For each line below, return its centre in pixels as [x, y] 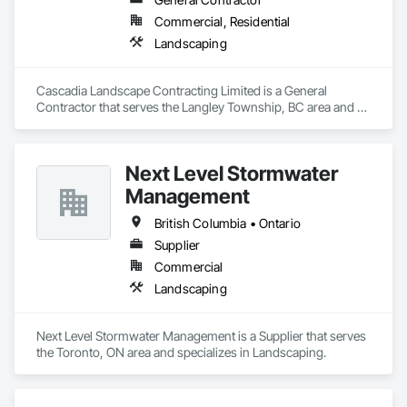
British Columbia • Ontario [228, 223]
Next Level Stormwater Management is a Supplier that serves [201, 336]
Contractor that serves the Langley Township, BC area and [195, 107]
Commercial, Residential [223, 21]
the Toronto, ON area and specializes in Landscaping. [181, 352]
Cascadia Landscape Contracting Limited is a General [182, 90]
